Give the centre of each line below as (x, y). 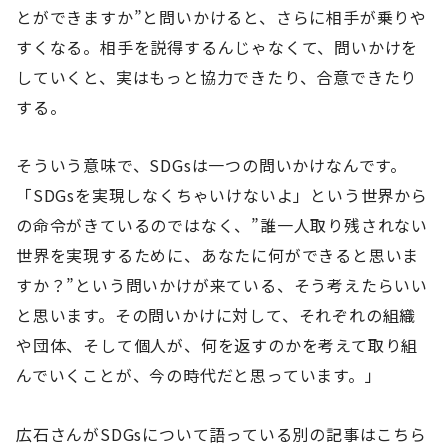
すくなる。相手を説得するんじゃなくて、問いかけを (217, 46)
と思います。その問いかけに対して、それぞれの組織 (216, 315)
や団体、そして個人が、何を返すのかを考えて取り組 (217, 345)
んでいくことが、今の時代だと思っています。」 (199, 375)
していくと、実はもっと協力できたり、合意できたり (217, 76)
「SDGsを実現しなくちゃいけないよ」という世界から (222, 195)
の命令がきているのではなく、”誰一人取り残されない (222, 225)
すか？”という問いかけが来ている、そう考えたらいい (222, 285)
